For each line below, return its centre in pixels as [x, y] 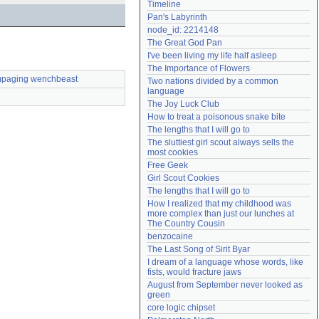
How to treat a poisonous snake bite [216, 117]
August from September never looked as [225, 285]
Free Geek [168, 165]
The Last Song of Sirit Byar [199, 249]
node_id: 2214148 [183, 30]
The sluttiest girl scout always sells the [221, 142]
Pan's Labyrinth [177, 17]
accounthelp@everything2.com [247, 11]
